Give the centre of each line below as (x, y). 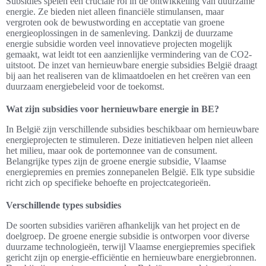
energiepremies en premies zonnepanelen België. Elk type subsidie (130, 172)
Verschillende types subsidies (64, 205)
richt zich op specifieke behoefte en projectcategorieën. (108, 183)
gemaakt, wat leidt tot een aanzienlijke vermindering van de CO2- (129, 55)
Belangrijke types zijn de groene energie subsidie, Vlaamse (116, 161)
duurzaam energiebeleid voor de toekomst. (85, 87)
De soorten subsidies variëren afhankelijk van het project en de (123, 226)
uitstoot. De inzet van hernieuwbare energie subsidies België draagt (132, 65)
